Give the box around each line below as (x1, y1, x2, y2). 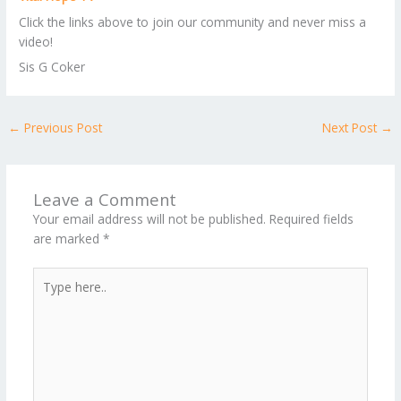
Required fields (269, 210, 354, 228)
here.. (31, 286, 64, 304)
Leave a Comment (32, 188, 176, 211)
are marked (32, 230, 103, 248)
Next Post (321, 119, 380, 137)
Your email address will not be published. (32, 210, 266, 228)
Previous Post (21, 119, 103, 137)
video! (19, 32, 54, 50)
